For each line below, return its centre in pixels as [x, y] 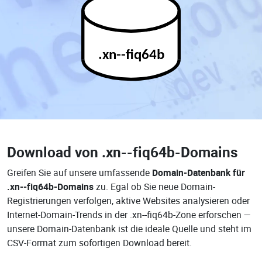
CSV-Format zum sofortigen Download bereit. [99, 243]
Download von [54, 152]
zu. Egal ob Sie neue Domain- [154, 187]
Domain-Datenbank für [199, 173]
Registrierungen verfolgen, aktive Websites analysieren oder [128, 201]
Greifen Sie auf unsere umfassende [80, 173]
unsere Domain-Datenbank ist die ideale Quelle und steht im [129, 229]
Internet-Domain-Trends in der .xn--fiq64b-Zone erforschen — [129, 215]
